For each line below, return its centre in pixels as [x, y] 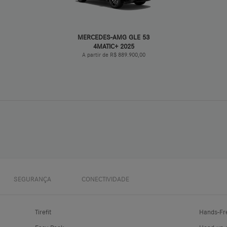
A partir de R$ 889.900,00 [113, 55]
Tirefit [43, 212]
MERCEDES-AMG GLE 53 [113, 37]
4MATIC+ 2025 [113, 46]
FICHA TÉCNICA [120, 77]
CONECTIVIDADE [105, 179]
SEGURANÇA [32, 179]
